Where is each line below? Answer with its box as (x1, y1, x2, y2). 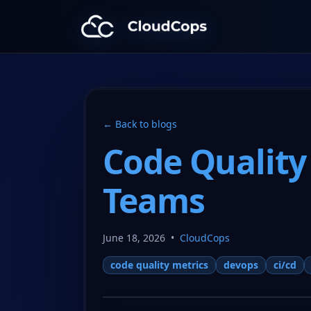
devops (223, 258, 258, 271)
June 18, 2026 (102, 230, 165, 244)
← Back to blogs (102, 117, 177, 131)
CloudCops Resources (78, 26, 196, 42)
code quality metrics (110, 258, 208, 271)
